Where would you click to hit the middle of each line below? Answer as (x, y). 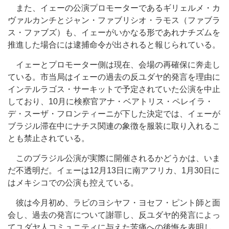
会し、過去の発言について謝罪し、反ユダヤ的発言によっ (114, 215)
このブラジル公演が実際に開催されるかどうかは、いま (114, 158)
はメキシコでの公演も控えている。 (73, 183)
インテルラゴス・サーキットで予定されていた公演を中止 (114, 89)
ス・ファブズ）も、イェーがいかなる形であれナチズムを (114, 32)
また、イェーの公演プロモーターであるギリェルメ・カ (114, 8)
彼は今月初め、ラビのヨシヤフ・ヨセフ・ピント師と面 (114, 203)
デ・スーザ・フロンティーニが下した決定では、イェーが (114, 114)
